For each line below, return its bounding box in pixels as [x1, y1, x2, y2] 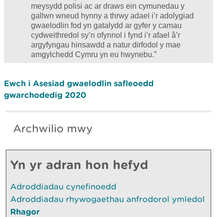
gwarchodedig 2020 [4, 90, 86, 99]
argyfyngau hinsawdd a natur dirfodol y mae [31, 40, 181, 49]
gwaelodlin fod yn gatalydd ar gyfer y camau [31, 21, 182, 30]
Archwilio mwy [13, 122, 93, 135]
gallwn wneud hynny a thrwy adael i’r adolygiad [31, 11, 194, 20]
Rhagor [10, 206, 40, 216]
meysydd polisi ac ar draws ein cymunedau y [31, 1, 185, 10]
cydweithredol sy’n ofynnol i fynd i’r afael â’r [31, 31, 180, 39]
